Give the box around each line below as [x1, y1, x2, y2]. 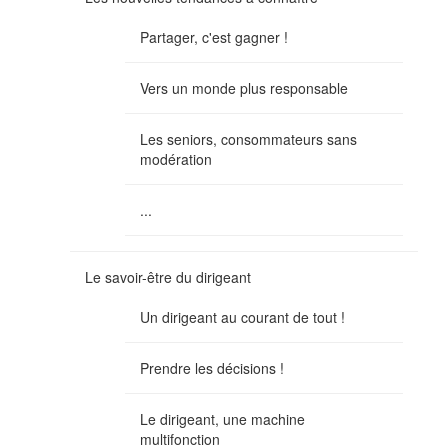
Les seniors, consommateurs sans [140, 128, 357, 149]
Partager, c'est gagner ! [140, 26, 288, 47]
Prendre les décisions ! [140, 357, 284, 378]
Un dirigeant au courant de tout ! [140, 306, 345, 327]
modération [140, 148, 212, 169]
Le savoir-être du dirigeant [85, 266, 251, 287]
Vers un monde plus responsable [140, 77, 348, 98]
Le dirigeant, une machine [140, 408, 305, 429]
